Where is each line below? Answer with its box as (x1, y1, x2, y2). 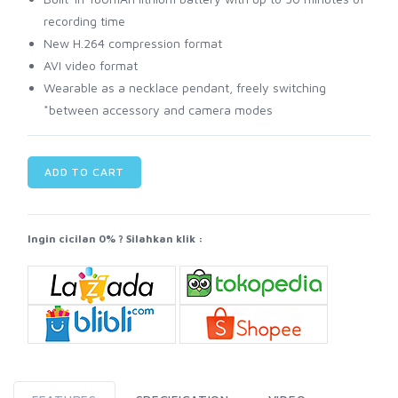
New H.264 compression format (44, 36, 222, 52)
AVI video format (44, 58, 138, 74)
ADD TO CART (44, 165, 125, 179)
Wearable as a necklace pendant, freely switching (44, 80, 326, 96)
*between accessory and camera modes (44, 102, 273, 118)
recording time (44, 13, 125, 29)
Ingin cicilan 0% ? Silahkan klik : (28, 233, 203, 245)
